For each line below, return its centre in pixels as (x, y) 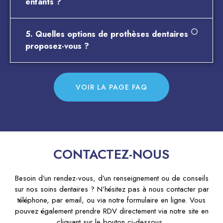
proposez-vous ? (57, 46)
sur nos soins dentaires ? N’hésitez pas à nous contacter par (111, 189)
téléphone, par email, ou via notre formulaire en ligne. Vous (111, 200)
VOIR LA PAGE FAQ (111, 87)
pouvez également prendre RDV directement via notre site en (111, 211)
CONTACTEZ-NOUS (111, 154)
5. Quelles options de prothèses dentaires (107, 34)
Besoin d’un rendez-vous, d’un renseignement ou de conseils (111, 178)
